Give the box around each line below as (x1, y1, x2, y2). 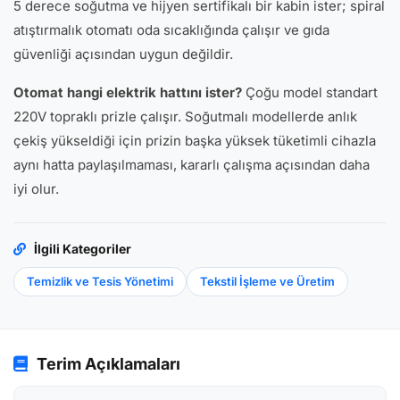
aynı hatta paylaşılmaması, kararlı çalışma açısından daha (13, 156, 370, 173)
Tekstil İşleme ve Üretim (200, 274, 335, 288)
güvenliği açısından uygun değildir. (13, 46, 233, 62)
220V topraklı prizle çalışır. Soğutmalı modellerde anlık (13, 108, 357, 125)
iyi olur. (13, 180, 59, 197)
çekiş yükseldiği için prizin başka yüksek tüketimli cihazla (13, 132, 376, 149)
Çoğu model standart (242, 84, 378, 101)
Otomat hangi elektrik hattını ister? (13, 84, 242, 101)
